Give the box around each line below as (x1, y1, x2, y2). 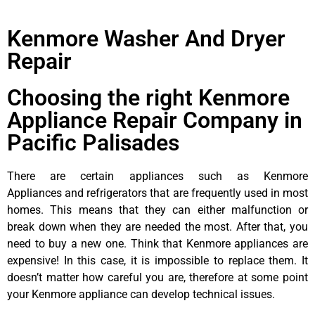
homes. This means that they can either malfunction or (7, 202, 308, 217)
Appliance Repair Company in (7, 106, 302, 134)
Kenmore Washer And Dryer (7, 25, 285, 52)
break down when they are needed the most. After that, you (7, 219, 308, 233)
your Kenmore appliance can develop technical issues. (7, 287, 275, 301)
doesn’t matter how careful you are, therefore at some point (7, 270, 308, 284)
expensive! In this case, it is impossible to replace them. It (7, 253, 308, 267)
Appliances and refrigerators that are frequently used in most (7, 186, 308, 200)
